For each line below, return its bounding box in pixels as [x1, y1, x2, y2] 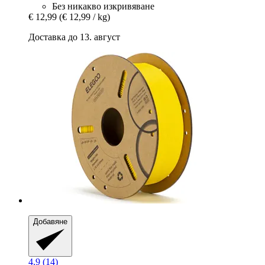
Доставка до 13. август [28, 32, 120, 43]
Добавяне [33, 217, 67, 227]
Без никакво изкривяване [52, 1, 154, 12]
